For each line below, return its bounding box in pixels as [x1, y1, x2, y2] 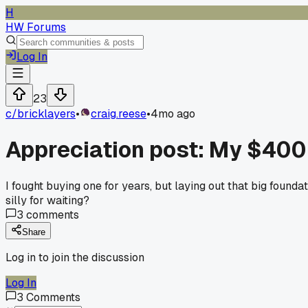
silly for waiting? [5, 192, 89, 208]
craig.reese [91, 107, 146, 121]
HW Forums [5, 20, 66, 34]
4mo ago [151, 107, 195, 121]
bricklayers [17, 107, 76, 121]
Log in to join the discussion [5, 250, 144, 265]
